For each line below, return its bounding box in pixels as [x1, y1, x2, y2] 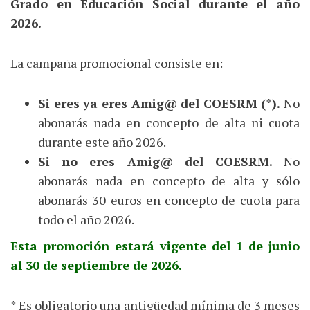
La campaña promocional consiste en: [10, 54, 223, 71]
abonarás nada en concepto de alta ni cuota [38, 113, 300, 131]
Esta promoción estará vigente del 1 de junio [10, 237, 300, 254]
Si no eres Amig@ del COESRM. [38, 152, 284, 170]
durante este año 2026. [38, 133, 166, 150]
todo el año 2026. [38, 210, 134, 228]
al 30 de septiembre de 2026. [10, 256, 182, 273]
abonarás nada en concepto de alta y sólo [38, 172, 300, 189]
